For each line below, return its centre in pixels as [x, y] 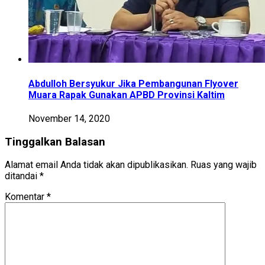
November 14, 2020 [69, 118]
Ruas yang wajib [224, 165]
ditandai [22, 176]
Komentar [26, 197]
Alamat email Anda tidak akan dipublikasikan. [96, 165]
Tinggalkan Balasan [55, 142]
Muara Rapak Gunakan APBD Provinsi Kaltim [127, 95]
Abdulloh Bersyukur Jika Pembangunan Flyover [133, 83]
